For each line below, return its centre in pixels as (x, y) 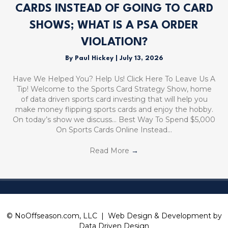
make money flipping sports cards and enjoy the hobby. (114, 109)
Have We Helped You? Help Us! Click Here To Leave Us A (114, 79)
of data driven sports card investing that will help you (114, 99)
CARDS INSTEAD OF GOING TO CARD (114, 8)
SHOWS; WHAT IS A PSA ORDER (114, 25)
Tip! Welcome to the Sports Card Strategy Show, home (114, 89)
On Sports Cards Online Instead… (114, 130)
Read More (110, 150)
